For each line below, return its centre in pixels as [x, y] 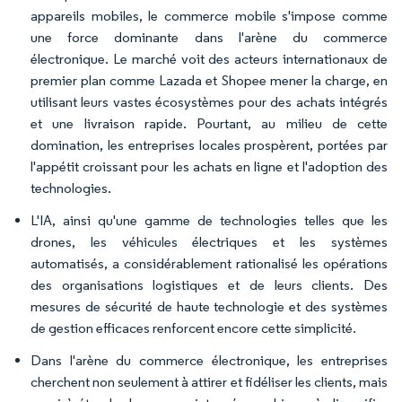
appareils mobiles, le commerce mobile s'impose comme [209, 16]
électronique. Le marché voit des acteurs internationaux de [209, 59]
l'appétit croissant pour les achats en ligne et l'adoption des [209, 166]
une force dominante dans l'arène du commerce [209, 37]
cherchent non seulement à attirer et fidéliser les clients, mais [209, 382]
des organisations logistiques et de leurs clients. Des [209, 285]
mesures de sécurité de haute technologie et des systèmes [209, 306]
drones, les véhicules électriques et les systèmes [209, 242]
